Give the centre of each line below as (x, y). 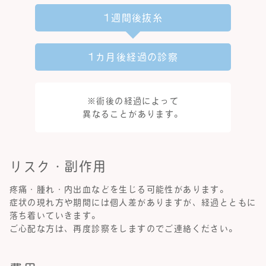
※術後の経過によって (133, 101)
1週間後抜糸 (133, 18)
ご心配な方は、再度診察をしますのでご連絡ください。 (123, 229)
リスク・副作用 (58, 167)
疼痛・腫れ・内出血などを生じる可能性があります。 (119, 190)
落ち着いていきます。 (55, 216)
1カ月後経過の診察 (133, 57)
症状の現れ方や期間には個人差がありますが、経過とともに (133, 203)
